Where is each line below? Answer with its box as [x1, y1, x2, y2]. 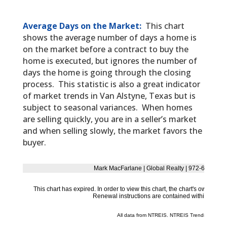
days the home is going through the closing [22, 67, 191, 79]
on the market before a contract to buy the [22, 44, 188, 55]
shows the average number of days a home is [22, 32, 197, 44]
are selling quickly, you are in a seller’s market [22, 113, 197, 125]
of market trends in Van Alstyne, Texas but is [22, 90, 196, 102]
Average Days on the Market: [22, 20, 141, 32]
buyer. [22, 137, 46, 148]
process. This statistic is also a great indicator [22, 79, 200, 90]
